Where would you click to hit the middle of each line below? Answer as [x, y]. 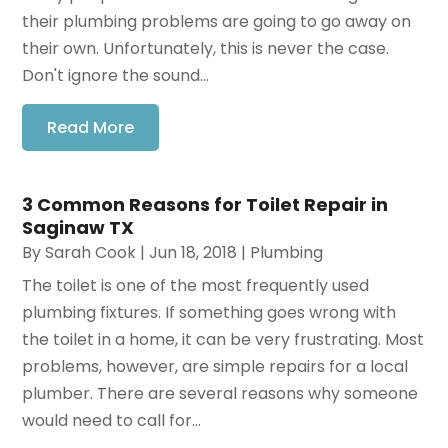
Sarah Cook [91, 252]
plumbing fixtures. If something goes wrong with [209, 312]
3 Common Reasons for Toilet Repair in [205, 204]
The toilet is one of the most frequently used [196, 285]
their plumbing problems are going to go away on [217, 21]
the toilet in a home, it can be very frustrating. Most [223, 339]
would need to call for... [112, 420]
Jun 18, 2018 [193, 252]
